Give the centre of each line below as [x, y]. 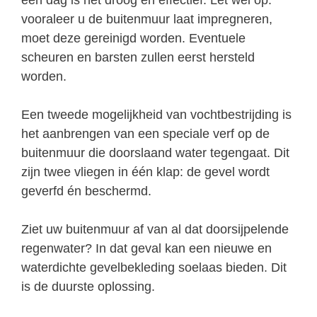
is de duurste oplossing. [88, 286]
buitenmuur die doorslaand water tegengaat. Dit [155, 152]
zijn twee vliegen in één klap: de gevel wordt [145, 172]
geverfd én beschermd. [86, 191]
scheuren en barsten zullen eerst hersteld [138, 57]
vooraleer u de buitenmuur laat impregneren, [147, 19]
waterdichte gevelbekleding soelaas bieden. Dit [154, 267]
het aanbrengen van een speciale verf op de [145, 133]
